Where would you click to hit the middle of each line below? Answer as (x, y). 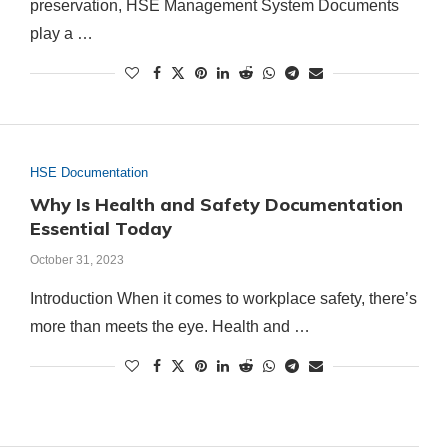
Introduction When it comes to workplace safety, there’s (223, 299)
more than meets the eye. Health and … (169, 327)
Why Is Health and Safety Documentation (216, 205)
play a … (61, 33)
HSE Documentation (88, 173)
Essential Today (100, 229)
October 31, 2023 (76, 260)
